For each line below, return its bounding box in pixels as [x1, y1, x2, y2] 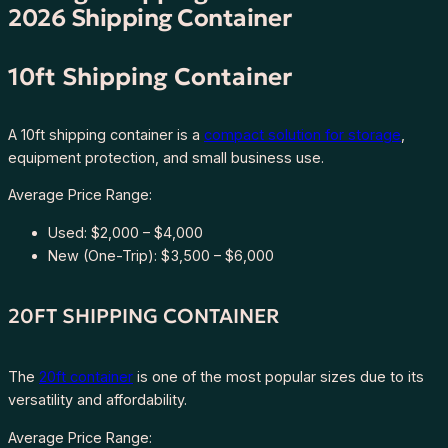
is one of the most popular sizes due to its [133, 368, 424, 386]
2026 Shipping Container [8, 2, 292, 33]
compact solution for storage [204, 125, 401, 143]
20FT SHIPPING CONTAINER [8, 303, 279, 330]
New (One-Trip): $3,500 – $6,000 [48, 246, 274, 264]
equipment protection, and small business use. [8, 148, 324, 166]
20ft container [39, 368, 133, 386]
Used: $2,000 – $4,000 [48, 223, 203, 241]
